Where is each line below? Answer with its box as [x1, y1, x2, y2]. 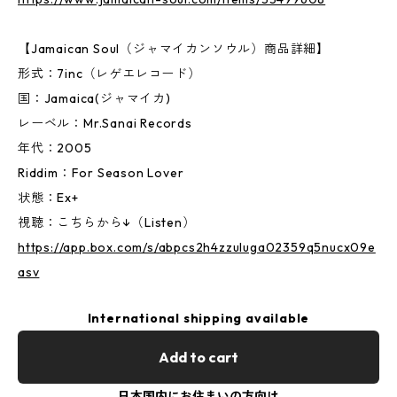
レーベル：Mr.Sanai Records [18, 115, 192, 131]
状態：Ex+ [18, 190, 79, 206]
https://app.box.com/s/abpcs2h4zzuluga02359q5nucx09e [18, 239, 376, 255]
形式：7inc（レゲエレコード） [18, 66, 201, 82]
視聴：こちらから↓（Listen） [18, 214, 196, 230]
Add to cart [159, 348, 238, 366]
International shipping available [87, 310, 310, 326]
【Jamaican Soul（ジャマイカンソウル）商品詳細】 [18, 41, 330, 57]
